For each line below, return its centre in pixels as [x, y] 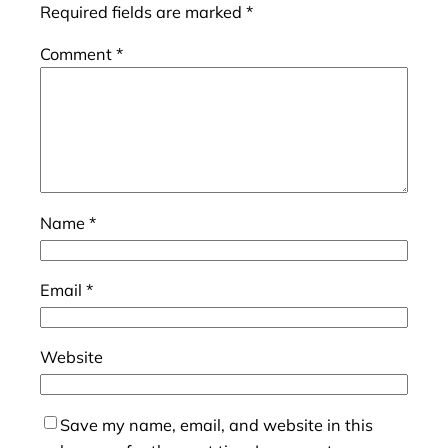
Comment [78, 54]
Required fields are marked [143, 12]
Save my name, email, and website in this [216, 424]
